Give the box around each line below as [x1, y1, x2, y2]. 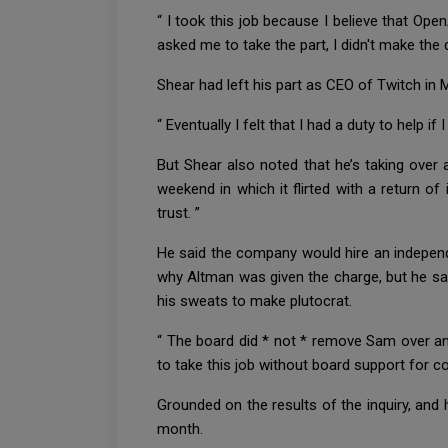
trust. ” [157, 203, 204, 222]
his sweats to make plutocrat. [157, 291, 356, 310]
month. [157, 419, 207, 438]
